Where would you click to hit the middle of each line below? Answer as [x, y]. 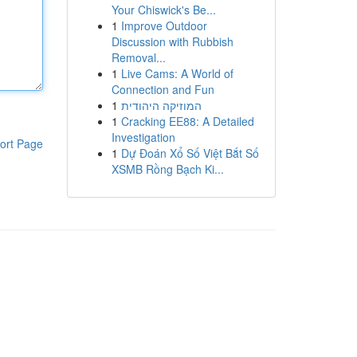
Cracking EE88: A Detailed [187, 121]
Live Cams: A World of [177, 73]
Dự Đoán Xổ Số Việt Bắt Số [190, 153]
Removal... [138, 57]
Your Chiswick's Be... [163, 10]
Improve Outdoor [164, 25]
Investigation [143, 137]
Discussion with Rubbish [172, 41]
